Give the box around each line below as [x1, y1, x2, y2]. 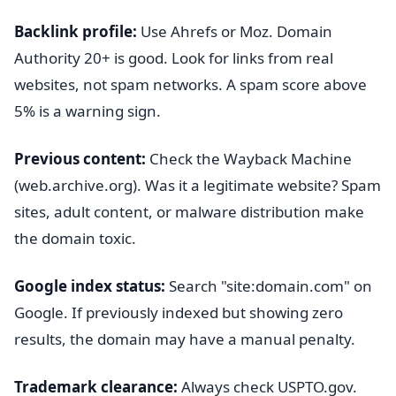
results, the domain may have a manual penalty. [14, 329, 355, 349]
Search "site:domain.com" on [165, 276, 372, 296]
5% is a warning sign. [14, 101, 161, 121]
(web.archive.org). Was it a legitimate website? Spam [14, 175, 381, 195]
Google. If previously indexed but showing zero [14, 302, 343, 323]
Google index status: [14, 276, 165, 296]
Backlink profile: [14, 21, 137, 42]
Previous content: [14, 148, 146, 169]
